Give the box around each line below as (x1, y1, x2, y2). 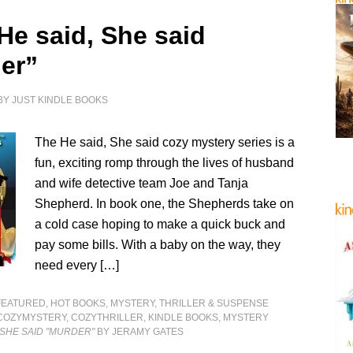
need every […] (35, 258, 120, 272)
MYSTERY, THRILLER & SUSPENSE (110, 298, 269, 309)
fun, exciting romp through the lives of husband (35, 156, 295, 169)
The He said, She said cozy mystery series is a (35, 136, 295, 149)
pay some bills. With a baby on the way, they (35, 238, 281, 251)
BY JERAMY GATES (95, 326, 184, 337)
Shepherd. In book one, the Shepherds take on (35, 197, 295, 210)
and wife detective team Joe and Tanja (35, 176, 249, 190)
